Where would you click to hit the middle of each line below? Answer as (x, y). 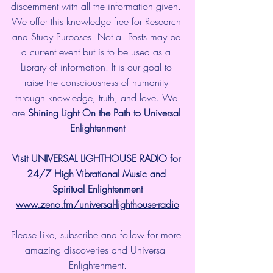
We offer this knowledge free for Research (97, 21)
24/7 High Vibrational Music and (97, 173)
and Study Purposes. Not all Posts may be (97, 36)
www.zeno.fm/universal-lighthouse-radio (97, 204)
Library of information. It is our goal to (97, 67)
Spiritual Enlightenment (97, 189)
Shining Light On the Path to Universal (105, 112)
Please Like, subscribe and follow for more (97, 234)
